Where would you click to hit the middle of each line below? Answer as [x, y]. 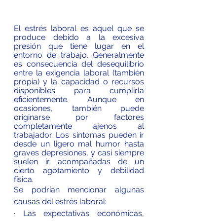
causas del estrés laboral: [60, 201]
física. [24, 179]
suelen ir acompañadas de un [79, 161]
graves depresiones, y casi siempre [79, 152]
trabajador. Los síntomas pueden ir [79, 135]
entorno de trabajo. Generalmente [79, 55]
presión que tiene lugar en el [79, 46]
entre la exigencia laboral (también [79, 73]
